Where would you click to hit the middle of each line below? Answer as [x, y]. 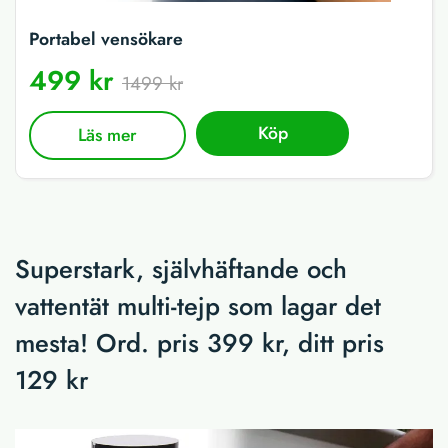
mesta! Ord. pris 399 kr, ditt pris [199, 343]
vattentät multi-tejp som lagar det [198, 306]
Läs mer [108, 135]
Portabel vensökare [106, 39]
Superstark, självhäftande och [181, 269]
